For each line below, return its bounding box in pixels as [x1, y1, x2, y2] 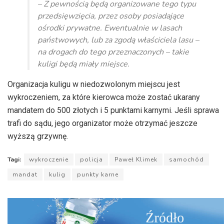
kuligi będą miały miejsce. [37, 58, 129, 70]
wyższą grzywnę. [7, 131, 68, 141]
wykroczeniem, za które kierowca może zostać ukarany [7, 92, 200, 102]
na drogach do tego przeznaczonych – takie [37, 46, 189, 58]
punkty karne [77, 170, 118, 179]
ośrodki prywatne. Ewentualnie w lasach [37, 22, 182, 34]
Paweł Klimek [114, 155, 157, 164]
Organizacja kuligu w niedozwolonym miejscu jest [7, 79, 180, 89]
